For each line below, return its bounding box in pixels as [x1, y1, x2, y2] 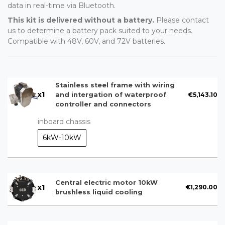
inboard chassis [37, 117, 90, 127]
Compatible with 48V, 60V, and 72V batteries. [8, 37, 165, 46]
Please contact [154, 16, 209, 25]
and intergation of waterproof [55, 91, 166, 99]
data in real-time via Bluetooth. [8, 1, 116, 11]
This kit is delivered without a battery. [8, 16, 154, 25]
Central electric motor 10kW [55, 179, 158, 187]
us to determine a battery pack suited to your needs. [8, 26, 192, 36]
